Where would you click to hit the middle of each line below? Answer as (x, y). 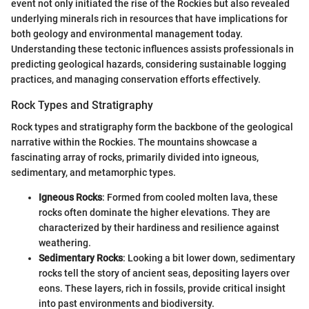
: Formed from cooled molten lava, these (190, 198)
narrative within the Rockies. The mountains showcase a (134, 142)
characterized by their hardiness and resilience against (159, 228)
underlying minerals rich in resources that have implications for (149, 19)
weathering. (65, 243)
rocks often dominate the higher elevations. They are (154, 213)
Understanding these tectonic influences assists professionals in (152, 49)
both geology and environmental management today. (127, 34)
